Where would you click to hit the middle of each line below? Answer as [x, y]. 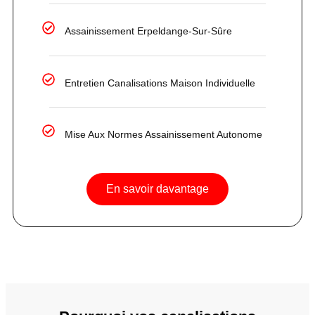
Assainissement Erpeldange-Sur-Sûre [149, 31]
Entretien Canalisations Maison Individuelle [160, 83]
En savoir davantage [157, 188]
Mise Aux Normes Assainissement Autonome [164, 134]
